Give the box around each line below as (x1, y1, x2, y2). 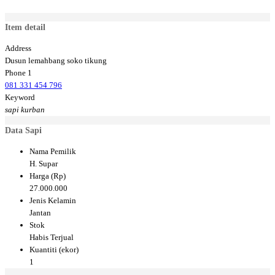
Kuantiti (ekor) (29, 245, 79, 255)
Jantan (29, 208, 51, 218)
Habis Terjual (29, 233, 74, 242)
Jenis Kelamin (29, 196, 76, 206)
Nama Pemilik (29, 147, 76, 157)
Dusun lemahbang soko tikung (5, 56, 107, 66)
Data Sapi (5, 126, 42, 136)
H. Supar (29, 159, 58, 169)
